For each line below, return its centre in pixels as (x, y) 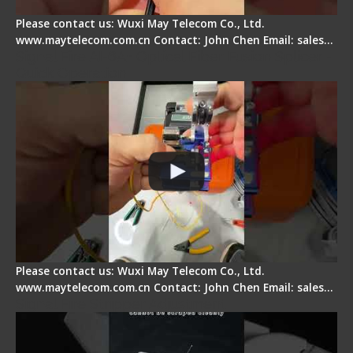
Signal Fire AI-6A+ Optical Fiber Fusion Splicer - (174, 57)
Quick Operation (71, 73)
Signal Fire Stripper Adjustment (121, 303)
